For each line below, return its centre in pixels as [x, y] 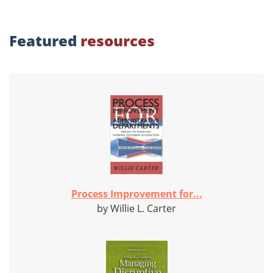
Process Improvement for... [136, 194]
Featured [45, 41]
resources [118, 41]
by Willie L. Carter [136, 209]
